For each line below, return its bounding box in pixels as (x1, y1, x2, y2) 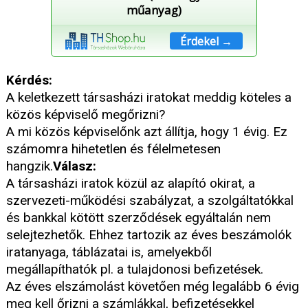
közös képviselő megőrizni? (6, 107, 165, 123)
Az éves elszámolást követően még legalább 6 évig (6, 278, 299, 295)
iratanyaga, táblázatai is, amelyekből (6, 244, 212, 261)
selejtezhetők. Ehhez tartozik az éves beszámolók (6, 227, 291, 243)
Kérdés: (6, 72, 52, 89)
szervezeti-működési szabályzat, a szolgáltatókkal (6, 192, 294, 209)
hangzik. (6, 158, 53, 175)
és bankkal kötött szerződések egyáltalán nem (6, 210, 271, 226)
